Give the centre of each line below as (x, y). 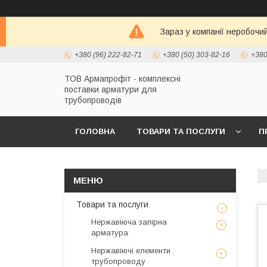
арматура (110, 233)
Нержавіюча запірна (129, 222)
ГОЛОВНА (95, 131)
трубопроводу (118, 261)
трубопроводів (93, 100)
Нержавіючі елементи (131, 251)
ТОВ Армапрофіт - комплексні (122, 79)
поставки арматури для (111, 89)
